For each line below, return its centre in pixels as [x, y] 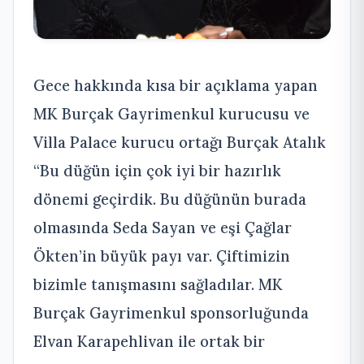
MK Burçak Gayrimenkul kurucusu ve [171, 114]
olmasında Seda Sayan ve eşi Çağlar [162, 228]
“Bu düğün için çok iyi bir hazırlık [157, 171]
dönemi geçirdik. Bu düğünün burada [170, 199]
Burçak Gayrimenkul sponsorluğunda [171, 313]
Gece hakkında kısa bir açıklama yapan [175, 86]
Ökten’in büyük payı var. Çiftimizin [162, 256]
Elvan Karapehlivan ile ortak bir [149, 342]
